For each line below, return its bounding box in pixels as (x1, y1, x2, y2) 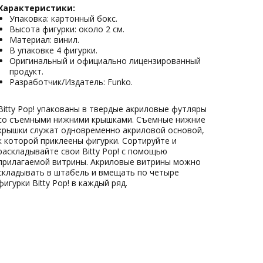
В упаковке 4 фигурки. (9, 44, 97, 56)
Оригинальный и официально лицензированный (9, 55, 201, 66)
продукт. (9, 65, 43, 77)
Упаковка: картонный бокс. (9, 12, 117, 24)
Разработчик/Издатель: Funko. (9, 76, 133, 87)
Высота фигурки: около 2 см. (9, 23, 124, 35)
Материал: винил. (9, 33, 79, 45)
